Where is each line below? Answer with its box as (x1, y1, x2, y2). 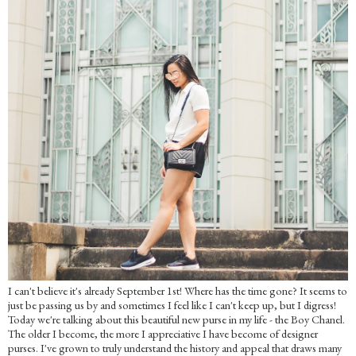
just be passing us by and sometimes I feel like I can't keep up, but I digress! (8, 297, 336, 313)
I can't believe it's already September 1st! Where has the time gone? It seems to (8, 283, 347, 299)
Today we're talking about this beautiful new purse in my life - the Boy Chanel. (8, 311, 345, 327)
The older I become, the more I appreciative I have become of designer (8, 326, 318, 342)
